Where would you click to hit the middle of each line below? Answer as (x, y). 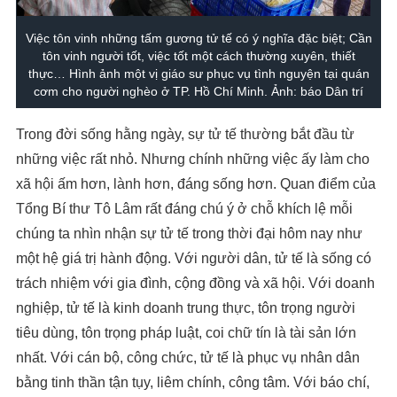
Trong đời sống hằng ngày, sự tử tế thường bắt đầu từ (185, 135)
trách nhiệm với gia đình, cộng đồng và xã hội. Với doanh (195, 284)
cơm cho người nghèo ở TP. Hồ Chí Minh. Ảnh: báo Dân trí (198, 92)
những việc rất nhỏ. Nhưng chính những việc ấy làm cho (193, 160)
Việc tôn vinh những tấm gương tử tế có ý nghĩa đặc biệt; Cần (198, 39)
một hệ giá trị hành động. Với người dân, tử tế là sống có (194, 259)
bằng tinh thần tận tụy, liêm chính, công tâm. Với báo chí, (193, 383)
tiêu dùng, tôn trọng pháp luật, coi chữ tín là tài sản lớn (186, 333)
